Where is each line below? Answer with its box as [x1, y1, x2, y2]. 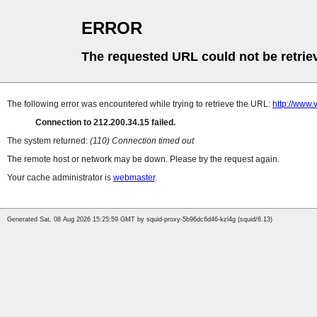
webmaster [113, 173, 155, 183]
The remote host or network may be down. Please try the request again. [7, 154, 279, 165]
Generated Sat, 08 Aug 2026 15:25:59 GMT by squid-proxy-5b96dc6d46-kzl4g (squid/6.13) [7, 216, 272, 224]
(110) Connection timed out [90, 136, 194, 146]
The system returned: [7, 136, 90, 146]
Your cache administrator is [7, 173, 113, 183]
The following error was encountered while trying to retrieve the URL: [7, 99, 272, 110]
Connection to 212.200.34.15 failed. [35, 117, 175, 128]
